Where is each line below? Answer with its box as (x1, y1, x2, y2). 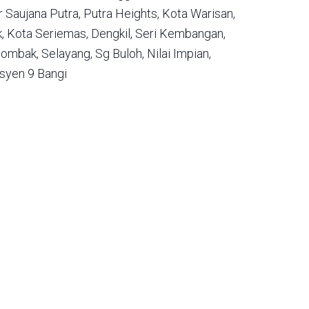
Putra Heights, (83, 6, 159, 21)
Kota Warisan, (162, 6, 235, 21)
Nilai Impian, (147, 46, 211, 61)
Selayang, (41, 46, 92, 61)
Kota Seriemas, (7, 26, 88, 41)
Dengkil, (91, 26, 132, 41)
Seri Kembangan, (135, 26, 226, 41)
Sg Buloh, (95, 46, 144, 61)
